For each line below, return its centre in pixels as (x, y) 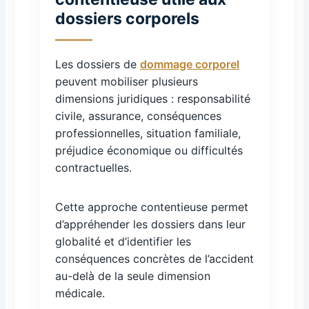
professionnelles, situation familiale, (148, 133)
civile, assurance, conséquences (138, 116)
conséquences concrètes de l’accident (154, 259)
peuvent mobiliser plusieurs (127, 81)
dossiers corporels (127, 19)
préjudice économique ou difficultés (149, 150)
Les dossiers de (98, 64)
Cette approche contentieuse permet (152, 207)
